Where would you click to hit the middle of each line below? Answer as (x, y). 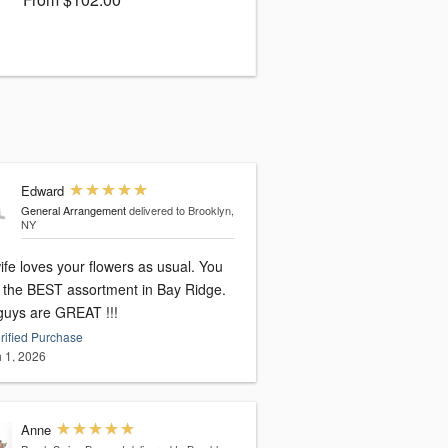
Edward (42, 191)
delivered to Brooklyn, (181, 210)
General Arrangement (73, 210)
